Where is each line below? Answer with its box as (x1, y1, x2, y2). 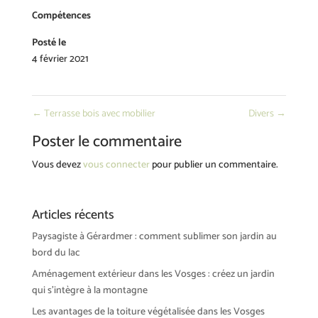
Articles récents (31, 204, 114, 226)
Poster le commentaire (31, 128, 182, 155)
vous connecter (82, 156, 150, 173)
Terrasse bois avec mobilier (41, 105, 155, 122)
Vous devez (31, 156, 83, 173)
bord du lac (31, 244, 80, 261)
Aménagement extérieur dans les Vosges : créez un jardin (31, 265, 275, 283)
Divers (248, 105, 277, 122)
